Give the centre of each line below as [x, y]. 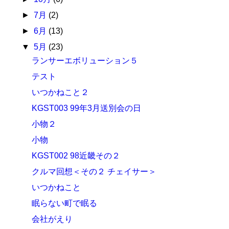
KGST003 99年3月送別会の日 [87, 108]
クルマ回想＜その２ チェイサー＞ [94, 171]
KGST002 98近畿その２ [76, 156]
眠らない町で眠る [65, 203]
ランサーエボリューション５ [85, 61]
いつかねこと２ [61, 92]
